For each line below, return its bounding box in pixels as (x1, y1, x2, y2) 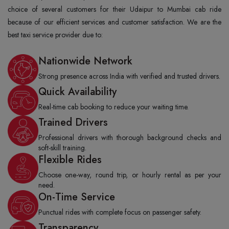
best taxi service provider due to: (8, 30, 103, 40)
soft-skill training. (38, 143, 86, 153)
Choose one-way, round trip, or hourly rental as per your (38, 170, 221, 180)
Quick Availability (38, 84, 117, 99)
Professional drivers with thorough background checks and (38, 132, 221, 143)
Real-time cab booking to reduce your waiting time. (38, 102, 189, 112)
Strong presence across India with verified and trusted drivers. (38, 71, 220, 81)
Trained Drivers (38, 115, 108, 130)
